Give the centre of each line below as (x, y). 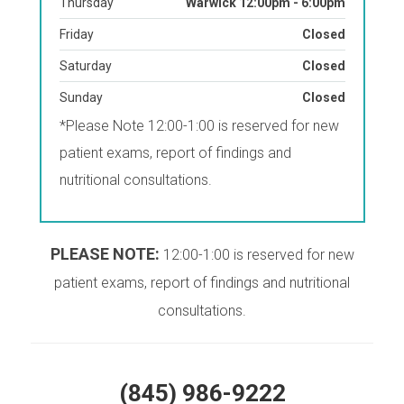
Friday (76, 34)
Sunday (81, 97)
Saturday (85, 65)
